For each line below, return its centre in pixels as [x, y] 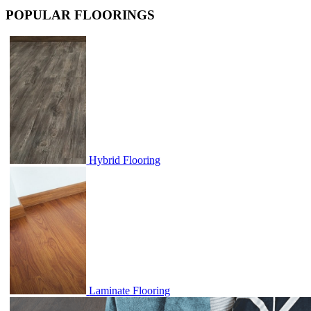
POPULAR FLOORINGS [80, 15]
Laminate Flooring [130, 290]
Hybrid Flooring [125, 160]
